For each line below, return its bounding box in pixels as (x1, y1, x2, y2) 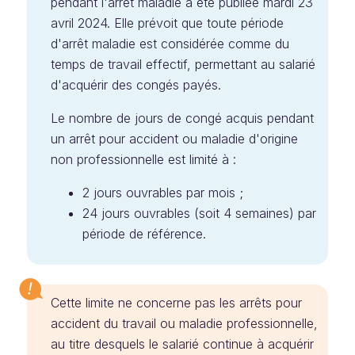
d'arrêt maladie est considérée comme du (51, 36, 289, 52)
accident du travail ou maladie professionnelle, (51, 315, 318, 331)
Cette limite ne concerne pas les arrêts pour (51, 295, 302, 311)
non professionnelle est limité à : (51, 151, 236, 167)
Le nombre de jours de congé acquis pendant (51, 110, 314, 126)
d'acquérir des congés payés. (51, 77, 221, 93)
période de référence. (82, 226, 206, 242)
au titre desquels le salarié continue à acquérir (51, 336, 314, 352)
